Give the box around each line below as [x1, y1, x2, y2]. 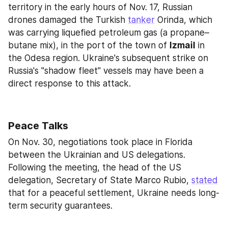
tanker [128, 14, 155, 25]
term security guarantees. [8, 201, 112, 211]
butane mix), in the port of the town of [8, 40, 169, 50]
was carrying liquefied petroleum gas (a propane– [8, 27, 209, 38]
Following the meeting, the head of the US [8, 162, 181, 173]
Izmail [169, 40, 195, 50]
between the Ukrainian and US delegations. [8, 150, 185, 160]
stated [191, 175, 218, 186]
